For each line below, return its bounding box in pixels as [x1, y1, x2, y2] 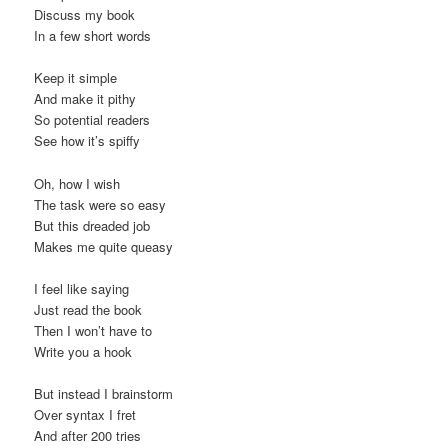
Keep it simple [34, 68, 118, 88]
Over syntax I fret [34, 404, 137, 424]
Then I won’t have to [34, 320, 153, 340]
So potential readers [34, 110, 151, 130]
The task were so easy [34, 194, 167, 214]
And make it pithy [34, 89, 137, 109]
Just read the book [34, 299, 143, 319]
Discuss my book [34, 5, 136, 25]
